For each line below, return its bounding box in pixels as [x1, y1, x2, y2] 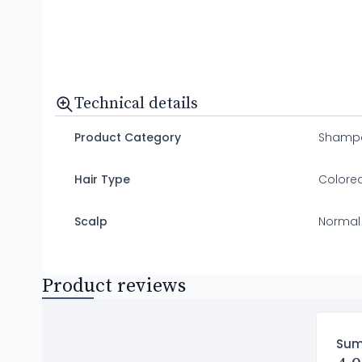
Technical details [74, 94, 198, 114]
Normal [318, 213, 360, 229]
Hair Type [74, 171, 130, 187]
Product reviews [42, 274, 186, 298]
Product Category [74, 129, 181, 145]
